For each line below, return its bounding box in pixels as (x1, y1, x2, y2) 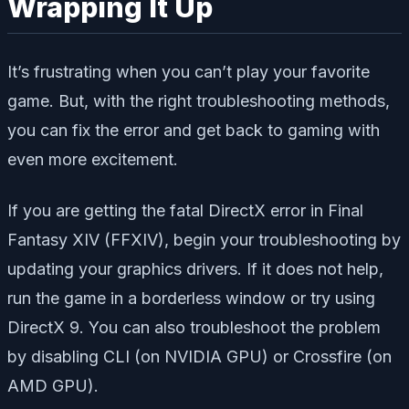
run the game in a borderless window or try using (7, 288, 375, 308)
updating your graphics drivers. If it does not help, (7, 258, 383, 278)
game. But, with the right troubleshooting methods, (7, 90, 390, 110)
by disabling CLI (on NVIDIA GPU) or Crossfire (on (7, 346, 392, 366)
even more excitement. (7, 149, 178, 169)
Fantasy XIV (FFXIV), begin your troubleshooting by (7, 229, 401, 249)
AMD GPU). (7, 375, 99, 395)
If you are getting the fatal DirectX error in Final (7, 200, 363, 220)
